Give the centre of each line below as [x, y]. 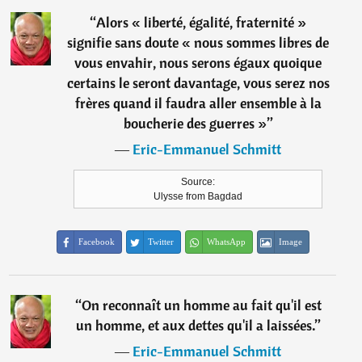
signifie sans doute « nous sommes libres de [198, 42]
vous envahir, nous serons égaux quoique [198, 63]
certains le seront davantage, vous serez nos [198, 83]
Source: [198, 182]
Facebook [97, 242]
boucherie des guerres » [195, 123]
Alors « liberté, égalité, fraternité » [202, 22]
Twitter [161, 242]
